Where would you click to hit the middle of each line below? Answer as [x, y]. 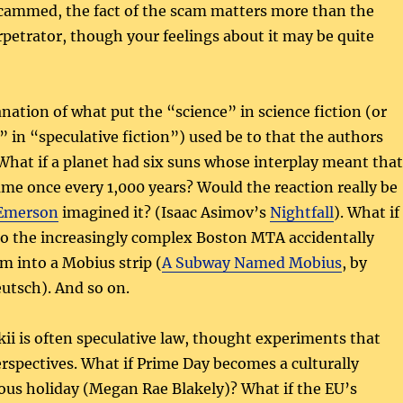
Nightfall [301, 212]
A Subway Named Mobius [251, 262]
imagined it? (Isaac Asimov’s [164, 212]
